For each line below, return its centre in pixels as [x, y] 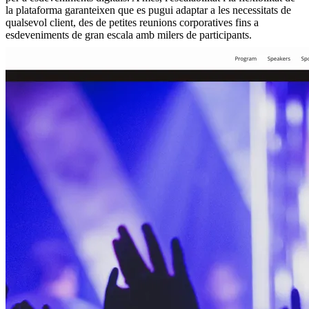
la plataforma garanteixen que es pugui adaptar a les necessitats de [148, 10]
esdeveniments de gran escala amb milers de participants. [129, 35]
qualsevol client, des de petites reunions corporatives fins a [132, 22]
